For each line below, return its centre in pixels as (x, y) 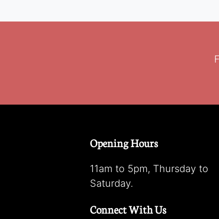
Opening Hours (124, 142)
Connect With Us (128, 209)
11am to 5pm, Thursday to (149, 169)
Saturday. (111, 183)
